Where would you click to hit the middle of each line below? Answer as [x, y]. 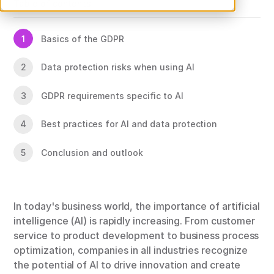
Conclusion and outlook [92, 152]
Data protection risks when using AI [118, 67]
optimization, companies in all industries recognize [131, 250]
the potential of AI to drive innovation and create [127, 265]
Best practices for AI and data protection [129, 124]
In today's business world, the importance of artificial [137, 206]
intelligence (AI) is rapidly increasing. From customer [135, 221]
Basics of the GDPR [83, 39]
